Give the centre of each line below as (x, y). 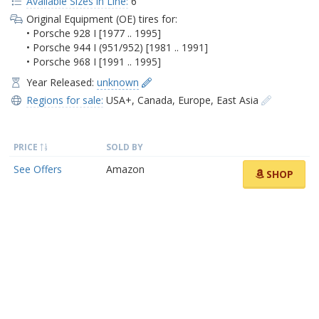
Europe (194, 100)
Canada (155, 100)
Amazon (125, 169)
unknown (117, 82)
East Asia (237, 100)
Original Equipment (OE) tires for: (101, 19)
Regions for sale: (64, 100)
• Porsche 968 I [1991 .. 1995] (93, 61)
